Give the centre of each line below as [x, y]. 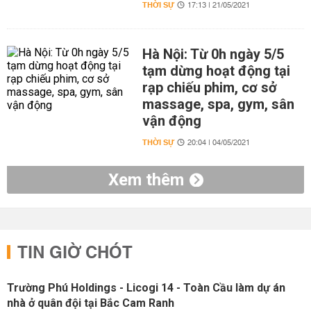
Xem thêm [146, 180]
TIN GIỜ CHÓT [75, 253]
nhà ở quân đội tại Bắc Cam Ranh [91, 303]
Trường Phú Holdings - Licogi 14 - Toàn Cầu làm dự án [146, 288]
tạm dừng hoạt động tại [216, 71]
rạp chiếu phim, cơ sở [209, 87]
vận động [171, 121]
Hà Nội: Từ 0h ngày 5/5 [213, 54]
